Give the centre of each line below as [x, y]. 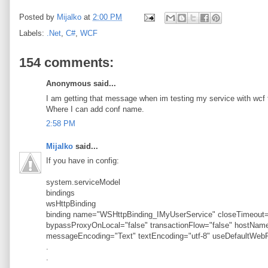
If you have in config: [83, 161]
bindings [60, 193]
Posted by [38, 17]
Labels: [33, 33]
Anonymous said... [81, 83]
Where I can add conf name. [95, 109]
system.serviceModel [83, 182]
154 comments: [66, 63]
